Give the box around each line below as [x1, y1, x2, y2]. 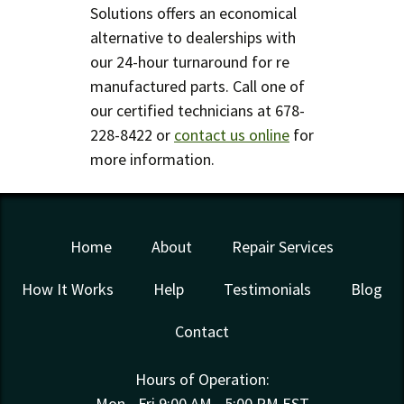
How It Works [22, 278, 114, 299]
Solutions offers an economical [90, 2, 297, 23]
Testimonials [224, 278, 311, 299]
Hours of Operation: [134, 368, 270, 390]
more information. [90, 148, 215, 170]
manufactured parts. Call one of [90, 75, 305, 96]
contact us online [174, 124, 289, 145]
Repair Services [232, 235, 334, 257]
